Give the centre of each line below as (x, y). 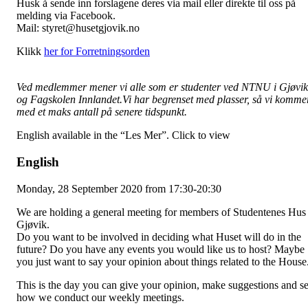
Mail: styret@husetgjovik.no (78, 28)
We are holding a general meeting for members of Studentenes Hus (161, 212)
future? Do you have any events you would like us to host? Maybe (161, 249)
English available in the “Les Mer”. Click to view (123, 135)
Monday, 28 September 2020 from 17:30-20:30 (119, 188)
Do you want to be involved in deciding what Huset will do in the (159, 236)
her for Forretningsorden (97, 52)
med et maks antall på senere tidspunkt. (102, 112)
